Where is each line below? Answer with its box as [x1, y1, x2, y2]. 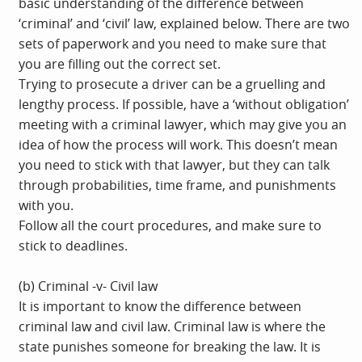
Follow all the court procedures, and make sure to [19, 216, 322, 234]
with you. [19, 196, 74, 214]
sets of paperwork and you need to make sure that [19, 34, 326, 53]
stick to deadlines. [19, 236, 128, 255]
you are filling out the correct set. [19, 54, 221, 73]
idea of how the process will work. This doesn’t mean [19, 135, 338, 154]
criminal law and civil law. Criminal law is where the [19, 317, 326, 335]
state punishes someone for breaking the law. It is [19, 337, 321, 356]
